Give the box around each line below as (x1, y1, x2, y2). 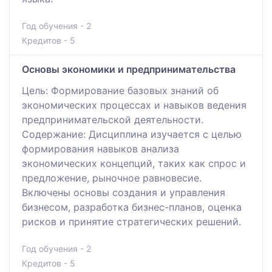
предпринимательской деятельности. (22, 113, 203, 126)
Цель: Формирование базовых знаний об (22, 84, 219, 97)
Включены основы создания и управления (22, 186, 225, 199)
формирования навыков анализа (22, 142, 179, 155)
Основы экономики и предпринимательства (22, 63, 236, 75)
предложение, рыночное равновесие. (22, 171, 202, 184)
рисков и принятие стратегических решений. (22, 215, 241, 228)
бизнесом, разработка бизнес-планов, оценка (22, 200, 242, 213)
